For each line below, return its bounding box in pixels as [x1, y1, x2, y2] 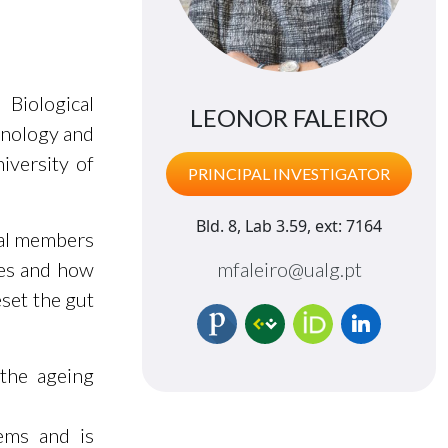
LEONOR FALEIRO [190, 103, 388, 132]
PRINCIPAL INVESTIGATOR [188, 164, 390, 183]
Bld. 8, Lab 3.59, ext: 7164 [196, 215, 382, 237]
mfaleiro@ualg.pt [216, 257, 362, 281]
